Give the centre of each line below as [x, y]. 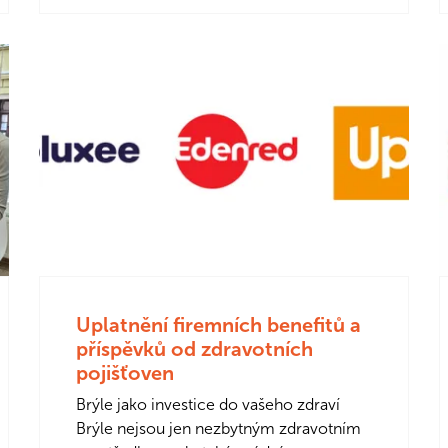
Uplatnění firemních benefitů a [218, 324]
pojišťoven [125, 372]
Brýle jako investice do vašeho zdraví [208, 404]
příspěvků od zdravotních [194, 348]
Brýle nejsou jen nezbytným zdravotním [218, 428]
